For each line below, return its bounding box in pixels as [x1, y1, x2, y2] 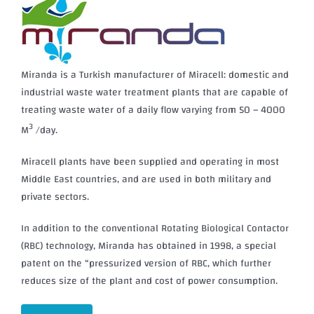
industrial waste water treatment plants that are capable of [20, 83, 288, 102]
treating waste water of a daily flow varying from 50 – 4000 [20, 101, 285, 120]
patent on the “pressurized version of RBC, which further [20, 254, 271, 273]
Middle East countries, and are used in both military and [20, 170, 271, 189]
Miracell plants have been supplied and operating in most [20, 153, 279, 172]
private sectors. [20, 188, 89, 207]
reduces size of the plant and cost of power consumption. [20, 272, 278, 291]
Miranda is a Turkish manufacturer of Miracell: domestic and [20, 66, 289, 85]
